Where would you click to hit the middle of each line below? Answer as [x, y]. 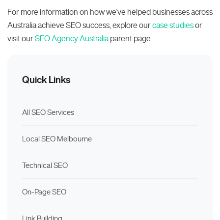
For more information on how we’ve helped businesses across [110, 12]
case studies [173, 25]
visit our [21, 38]
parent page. [130, 38]
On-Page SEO [44, 192]
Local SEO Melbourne [57, 139]
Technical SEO [45, 165]
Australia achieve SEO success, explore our [80, 25]
